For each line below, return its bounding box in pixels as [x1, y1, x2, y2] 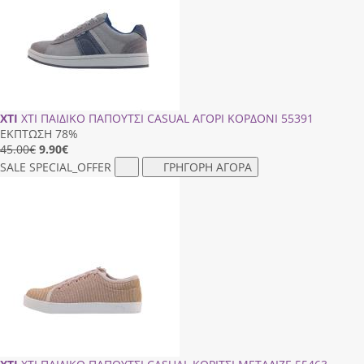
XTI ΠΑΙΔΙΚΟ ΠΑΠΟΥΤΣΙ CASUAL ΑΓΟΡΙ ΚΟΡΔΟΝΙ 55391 [21, 110, 314, 126]
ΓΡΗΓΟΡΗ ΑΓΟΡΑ [163, 158, 252, 175]
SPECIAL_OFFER [29, 158, 111, 175]
